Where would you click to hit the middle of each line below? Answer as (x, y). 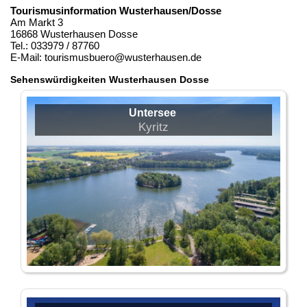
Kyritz (153, 126)
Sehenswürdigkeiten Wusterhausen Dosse (110, 79)
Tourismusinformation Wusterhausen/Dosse (116, 10)
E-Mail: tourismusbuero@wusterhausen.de (106, 57)
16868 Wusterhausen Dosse (74, 34)
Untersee (152, 112)
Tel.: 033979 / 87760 (55, 45)
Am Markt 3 (37, 22)
